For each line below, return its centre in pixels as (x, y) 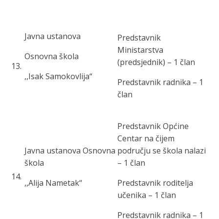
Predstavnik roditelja (155, 183)
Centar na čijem (146, 138)
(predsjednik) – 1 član (156, 62)
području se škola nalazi (162, 151)
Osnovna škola (52, 56)
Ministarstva (140, 50)
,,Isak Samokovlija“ (58, 76)
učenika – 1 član (147, 195)
